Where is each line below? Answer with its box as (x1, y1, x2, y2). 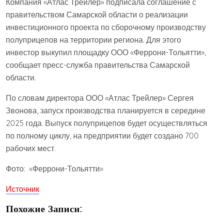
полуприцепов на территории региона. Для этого (6, 34, 181, 45)
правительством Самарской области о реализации (6, 9, 188, 19)
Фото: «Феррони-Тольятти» (6, 163, 103, 173)
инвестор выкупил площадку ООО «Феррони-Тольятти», (6, 47, 206, 57)
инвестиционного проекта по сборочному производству (6, 22, 206, 32)
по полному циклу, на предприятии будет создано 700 (6, 130, 199, 140)
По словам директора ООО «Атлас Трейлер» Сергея (6, 93, 194, 103)
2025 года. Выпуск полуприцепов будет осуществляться (6, 118, 207, 128)
